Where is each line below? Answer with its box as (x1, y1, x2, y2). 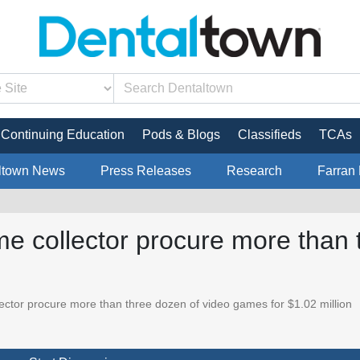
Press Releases (100, 163, 191, 178)
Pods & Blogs (142, 127, 220, 141)
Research (226, 163, 282, 178)
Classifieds (238, 127, 301, 141)
